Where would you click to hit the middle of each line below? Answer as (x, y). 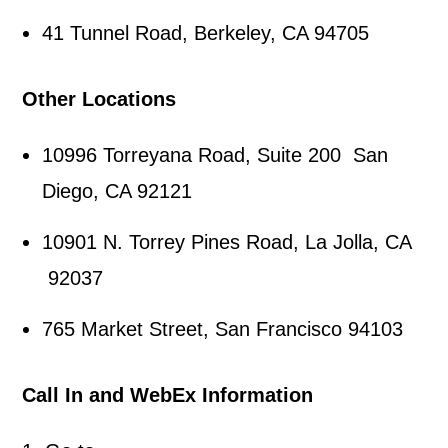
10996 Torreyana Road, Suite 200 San (215, 155)
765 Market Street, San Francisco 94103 (223, 329)
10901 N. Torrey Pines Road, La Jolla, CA (227, 242)
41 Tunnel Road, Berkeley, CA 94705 (206, 33)
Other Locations (99, 99)
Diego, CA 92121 (117, 191)
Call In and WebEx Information (168, 395)
